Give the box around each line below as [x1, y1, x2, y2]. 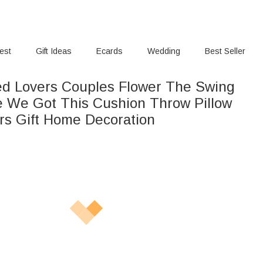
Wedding [147, 46, 180, 56]
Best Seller [204, 46, 245, 56]
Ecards [96, 46, 123, 56]
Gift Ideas [36, 46, 72, 56]
